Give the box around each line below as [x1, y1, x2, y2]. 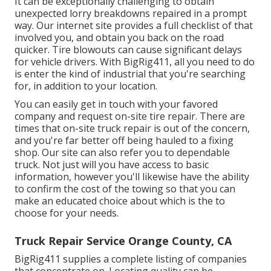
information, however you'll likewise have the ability [15, 170, 249, 184]
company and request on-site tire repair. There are [15, 109, 245, 123]
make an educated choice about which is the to [15, 194, 225, 208]
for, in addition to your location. [15, 79, 157, 93]
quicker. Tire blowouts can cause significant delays [15, 43, 242, 57]
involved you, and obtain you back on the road [15, 31, 224, 45]
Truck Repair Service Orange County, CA [15, 233, 232, 249]
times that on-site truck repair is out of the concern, [15, 122, 250, 135]
